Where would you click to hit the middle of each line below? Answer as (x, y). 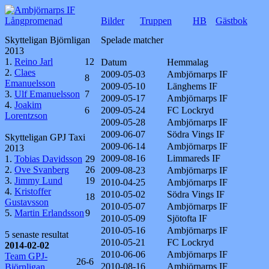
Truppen (156, 21)
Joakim (28, 105)
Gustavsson (27, 202)
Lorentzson (26, 116)
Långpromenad (34, 21)
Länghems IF (192, 86)
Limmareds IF (194, 158)
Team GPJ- (26, 256)
